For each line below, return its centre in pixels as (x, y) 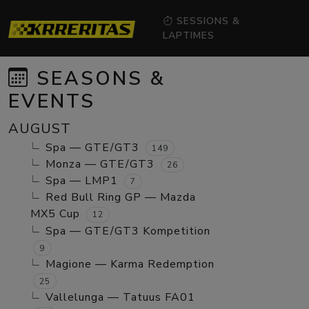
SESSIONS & (207, 21)
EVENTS (52, 101)
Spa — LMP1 (82, 181)
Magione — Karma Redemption (130, 264)
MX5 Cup (55, 214)
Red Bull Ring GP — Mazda (121, 198)
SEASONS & (98, 78)
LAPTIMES (189, 35)
